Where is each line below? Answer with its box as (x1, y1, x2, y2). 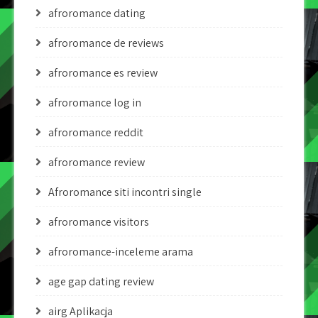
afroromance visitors (48, 214, 149, 229)
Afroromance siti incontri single (48, 185, 202, 199)
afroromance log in (48, 95, 141, 110)
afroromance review (48, 155, 145, 170)
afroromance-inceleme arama (48, 244, 193, 259)
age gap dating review (48, 274, 154, 289)
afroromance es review (48, 65, 158, 80)
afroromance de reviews (48, 35, 164, 50)
